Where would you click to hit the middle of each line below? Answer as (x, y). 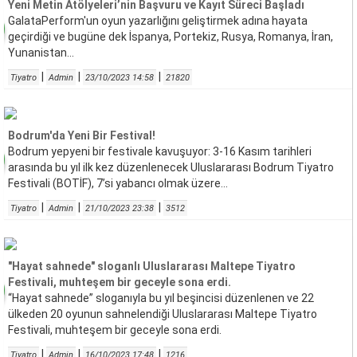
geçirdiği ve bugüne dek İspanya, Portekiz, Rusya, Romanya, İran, (171, 37)
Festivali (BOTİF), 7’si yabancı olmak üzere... (118, 183)
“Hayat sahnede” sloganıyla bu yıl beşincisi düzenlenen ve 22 (161, 298)
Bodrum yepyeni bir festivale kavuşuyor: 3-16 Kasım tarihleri (160, 151)
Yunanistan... (41, 53)
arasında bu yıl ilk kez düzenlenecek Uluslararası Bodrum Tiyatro (171, 167)
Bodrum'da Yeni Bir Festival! (82, 135)
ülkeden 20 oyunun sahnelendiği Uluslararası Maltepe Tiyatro (163, 314)
